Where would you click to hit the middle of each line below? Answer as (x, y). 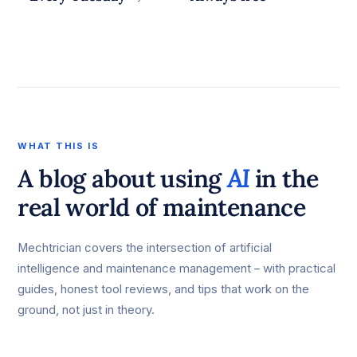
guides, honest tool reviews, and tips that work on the (164, 289)
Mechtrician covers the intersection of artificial (145, 247)
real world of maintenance (162, 206)
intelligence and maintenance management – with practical (177, 268)
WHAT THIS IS (59, 145)
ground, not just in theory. (86, 310)
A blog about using (122, 178)
